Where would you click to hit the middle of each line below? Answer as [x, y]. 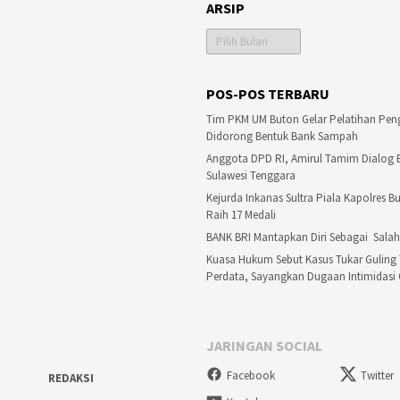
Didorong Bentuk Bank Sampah [282, 137]
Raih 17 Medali [244, 215]
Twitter [378, 376]
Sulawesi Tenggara [251, 176]
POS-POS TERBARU [268, 94]
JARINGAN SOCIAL [264, 346]
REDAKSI [71, 379]
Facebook [251, 376]
